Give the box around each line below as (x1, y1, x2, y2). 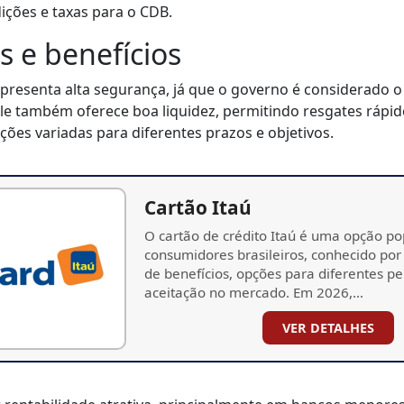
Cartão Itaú (144, 194, 252, 220)
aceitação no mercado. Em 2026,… (144, 282, 363, 301)
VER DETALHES (282, 318, 374, 336)
